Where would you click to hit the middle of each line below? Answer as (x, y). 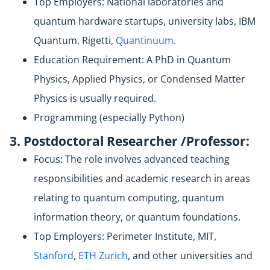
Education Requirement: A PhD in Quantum (132, 60)
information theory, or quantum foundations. (137, 217)
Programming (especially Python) (109, 118)
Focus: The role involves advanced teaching (132, 159)
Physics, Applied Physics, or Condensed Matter (140, 79)
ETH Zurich (103, 256)
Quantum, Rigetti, (75, 41)
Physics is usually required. (95, 99)
